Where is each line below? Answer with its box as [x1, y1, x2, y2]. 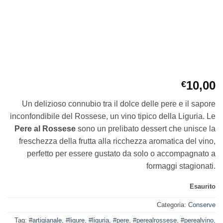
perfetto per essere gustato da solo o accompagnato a [27, 149, 216, 158]
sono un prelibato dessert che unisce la [76, 124, 216, 133]
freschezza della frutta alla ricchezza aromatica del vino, [19, 136, 216, 145]
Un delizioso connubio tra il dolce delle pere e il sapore [22, 99, 216, 108]
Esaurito [190, 182, 216, 190]
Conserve [188, 201, 216, 209]
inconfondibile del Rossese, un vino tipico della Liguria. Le [10, 111, 216, 120]
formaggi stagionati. [146, 161, 216, 170]
